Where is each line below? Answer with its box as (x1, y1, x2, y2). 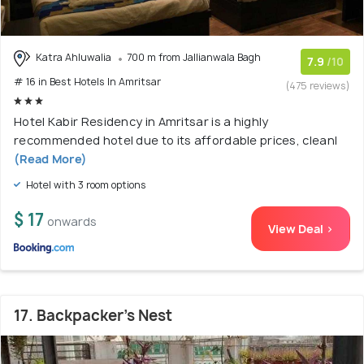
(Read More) (14, 150, 88, 167)
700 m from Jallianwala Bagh (127, 50, 261, 65)
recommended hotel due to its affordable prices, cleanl (14, 132, 338, 148)
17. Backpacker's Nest (14, 305, 172, 326)
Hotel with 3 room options (24, 177, 146, 192)
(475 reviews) (286, 79, 350, 93)
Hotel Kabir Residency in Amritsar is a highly (14, 113, 269, 129)
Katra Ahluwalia (33, 50, 114, 65)
